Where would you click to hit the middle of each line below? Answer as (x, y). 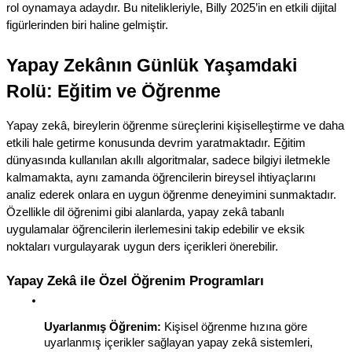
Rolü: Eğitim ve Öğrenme (114, 92)
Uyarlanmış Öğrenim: (103, 327)
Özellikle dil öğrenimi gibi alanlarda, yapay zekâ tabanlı (145, 213)
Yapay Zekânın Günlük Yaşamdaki (152, 66)
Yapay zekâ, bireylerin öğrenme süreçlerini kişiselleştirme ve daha (175, 126)
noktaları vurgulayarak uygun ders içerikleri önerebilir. (142, 247)
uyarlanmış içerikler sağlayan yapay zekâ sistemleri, (178, 343)
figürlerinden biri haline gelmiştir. (87, 26)
